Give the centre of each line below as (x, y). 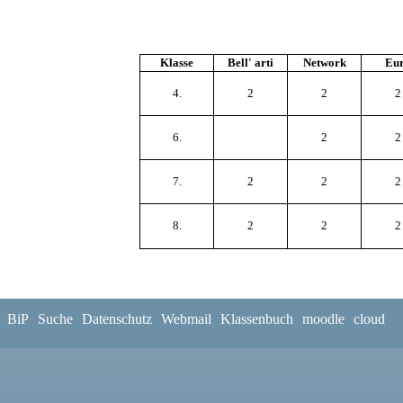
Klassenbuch (257, 319)
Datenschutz (117, 319)
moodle (323, 319)
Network (324, 62)
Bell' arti (251, 62)
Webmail (186, 319)
